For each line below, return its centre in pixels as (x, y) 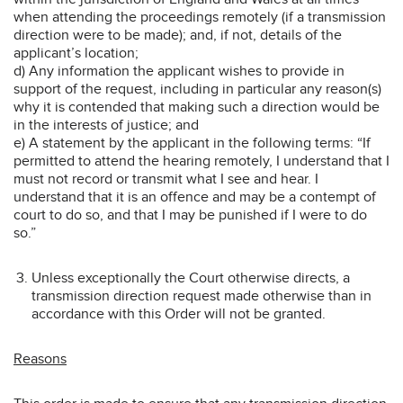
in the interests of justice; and (106, 125)
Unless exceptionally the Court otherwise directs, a (191, 278)
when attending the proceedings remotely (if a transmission (200, 17)
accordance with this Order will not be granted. (179, 313)
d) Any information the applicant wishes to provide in (179, 71)
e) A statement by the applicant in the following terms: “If (192, 143)
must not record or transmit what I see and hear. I (166, 179)
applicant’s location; (76, 53)
